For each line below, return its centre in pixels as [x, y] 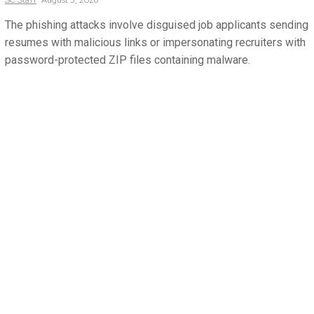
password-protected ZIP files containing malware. [128, 60]
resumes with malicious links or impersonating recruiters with [155, 42]
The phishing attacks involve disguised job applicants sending [157, 25]
